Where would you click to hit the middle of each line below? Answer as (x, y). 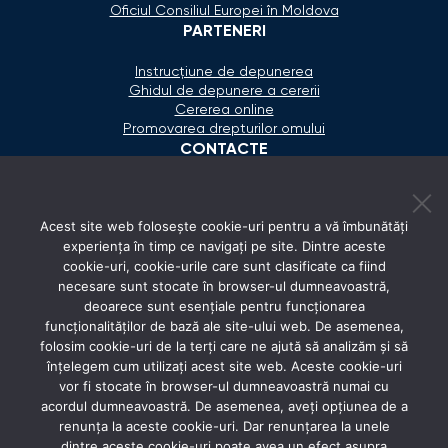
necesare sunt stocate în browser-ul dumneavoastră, (224, 286)
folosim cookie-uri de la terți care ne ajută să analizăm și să (224, 346)
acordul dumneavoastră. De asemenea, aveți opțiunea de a (224, 406)
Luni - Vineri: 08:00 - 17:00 (236, 303)
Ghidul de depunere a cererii (224, 90)
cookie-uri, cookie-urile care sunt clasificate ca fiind (224, 266)
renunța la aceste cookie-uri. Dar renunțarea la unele (224, 426)
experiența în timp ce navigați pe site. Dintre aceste (224, 246)
